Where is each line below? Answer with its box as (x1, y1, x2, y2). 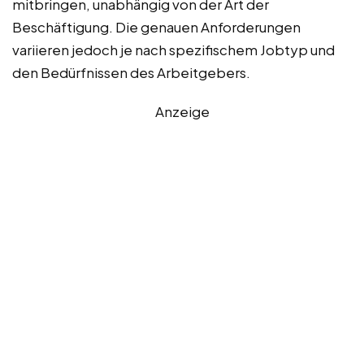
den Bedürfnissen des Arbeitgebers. (12, 63, 250, 81)
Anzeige (154, 102, 210, 120)
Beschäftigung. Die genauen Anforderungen (12, 17, 301, 36)
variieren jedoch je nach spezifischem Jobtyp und (12, 40, 335, 58)
